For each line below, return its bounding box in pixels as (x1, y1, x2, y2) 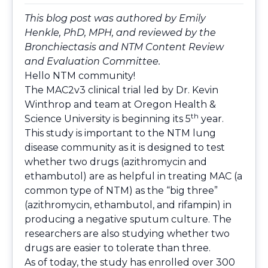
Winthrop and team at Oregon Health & (25, 99, 216, 111)
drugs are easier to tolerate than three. (25, 242, 211, 254)
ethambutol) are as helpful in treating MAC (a (25, 170, 242, 182)
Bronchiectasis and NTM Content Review (25, 41, 224, 53)
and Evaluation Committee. (25, 56, 160, 68)
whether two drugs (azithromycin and (25, 156, 207, 168)
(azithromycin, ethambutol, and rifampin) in (25, 199, 232, 211)
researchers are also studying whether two (25, 228, 230, 240)
